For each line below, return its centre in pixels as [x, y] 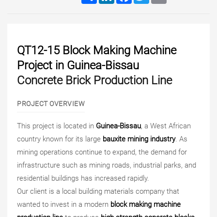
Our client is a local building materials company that [98, 191]
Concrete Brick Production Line [94, 80]
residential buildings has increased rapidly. [83, 178]
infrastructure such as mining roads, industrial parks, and [107, 165]
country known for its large [60, 139]
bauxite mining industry [139, 139]
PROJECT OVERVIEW [51, 104]
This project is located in [56, 126]
